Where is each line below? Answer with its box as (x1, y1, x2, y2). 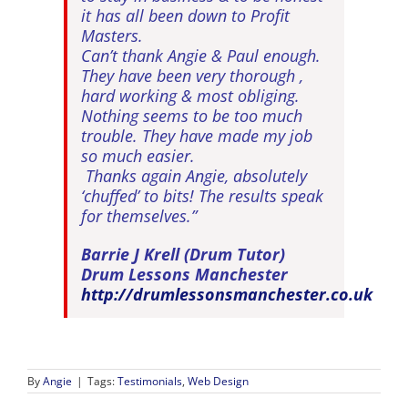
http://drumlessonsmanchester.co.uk (81, 282, 372, 305)
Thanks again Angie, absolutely (81, 164, 307, 187)
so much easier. (81, 144, 195, 167)
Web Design (188, 372, 249, 389)
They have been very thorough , (81, 64, 303, 87)
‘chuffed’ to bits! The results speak (81, 184, 323, 207)
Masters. (81, 24, 143, 46)
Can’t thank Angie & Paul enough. (81, 44, 321, 66)
